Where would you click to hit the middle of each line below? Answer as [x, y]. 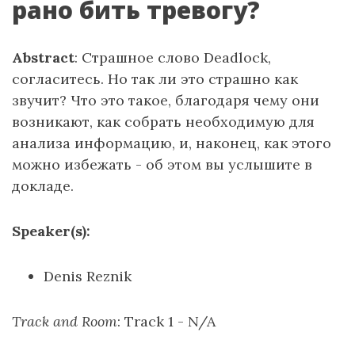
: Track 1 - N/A [166, 321]
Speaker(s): [51, 231]
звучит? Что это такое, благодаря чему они [166, 100]
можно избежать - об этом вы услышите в [162, 164]
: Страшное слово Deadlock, [173, 57]
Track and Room [65, 321]
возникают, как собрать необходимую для [163, 122]
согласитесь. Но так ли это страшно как [155, 79]
